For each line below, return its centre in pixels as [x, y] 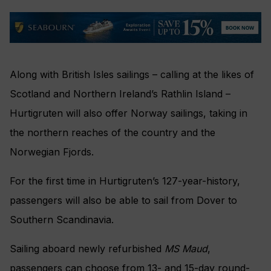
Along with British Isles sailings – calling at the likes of [132, 75]
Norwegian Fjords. [52, 152]
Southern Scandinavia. [62, 220]
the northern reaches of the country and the [113, 133]
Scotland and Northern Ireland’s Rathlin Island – [120, 94]
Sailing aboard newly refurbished [87, 249]
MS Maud [186, 249]
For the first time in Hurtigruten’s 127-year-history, [125, 181]
